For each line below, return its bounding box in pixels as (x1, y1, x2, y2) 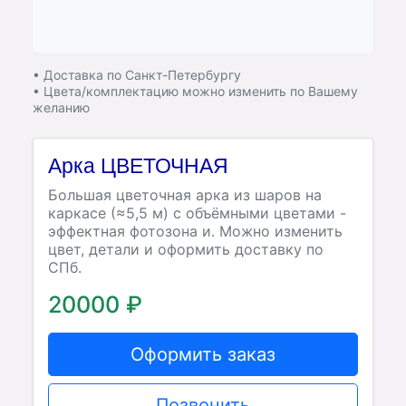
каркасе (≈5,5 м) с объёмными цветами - (48, 204, 346, 222)
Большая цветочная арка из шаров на (48, 186, 322, 204)
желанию (33, 100, 90, 115)
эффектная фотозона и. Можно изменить (48, 222, 343, 240)
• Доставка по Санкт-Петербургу (33, 67, 241, 82)
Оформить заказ (130, 343, 275, 365)
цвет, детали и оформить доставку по (48, 240, 324, 258)
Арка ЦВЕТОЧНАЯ (48, 154, 228, 178)
